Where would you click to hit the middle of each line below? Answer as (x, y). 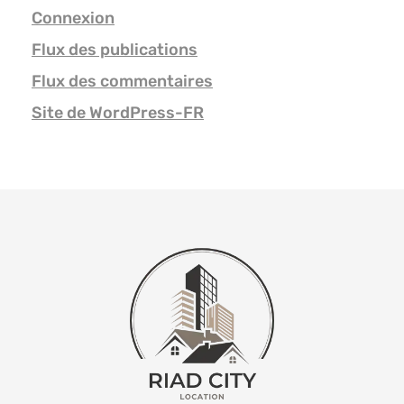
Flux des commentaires (122, 82)
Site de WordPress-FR (118, 113)
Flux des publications (115, 50)
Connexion (73, 18)
